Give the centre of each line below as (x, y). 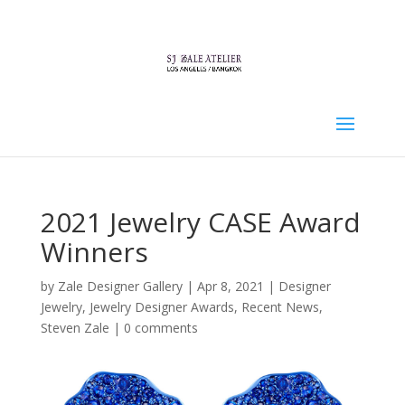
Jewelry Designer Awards (161, 307)
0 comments (160, 328)
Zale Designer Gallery (120, 286)
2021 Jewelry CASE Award (200, 222)
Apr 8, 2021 (230, 286)
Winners (94, 252)
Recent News (280, 307)
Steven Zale (75, 328)
